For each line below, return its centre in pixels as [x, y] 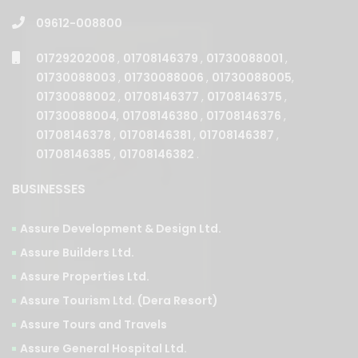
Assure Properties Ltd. [85, 276]
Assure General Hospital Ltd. [103, 348]
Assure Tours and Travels [93, 324]
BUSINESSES [49, 189]
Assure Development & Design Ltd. [121, 228]
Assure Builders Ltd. [77, 252]
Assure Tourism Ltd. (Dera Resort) [119, 300]
